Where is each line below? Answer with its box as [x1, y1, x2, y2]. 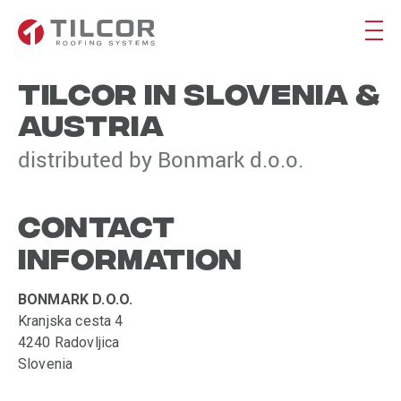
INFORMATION [18, 239, 243, 273]
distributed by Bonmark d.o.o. [18, 145, 303, 174]
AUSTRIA [18, 106, 165, 140]
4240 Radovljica [18, 334, 120, 352]
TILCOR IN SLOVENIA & [18, 74, 380, 108]
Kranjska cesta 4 [18, 312, 124, 330]
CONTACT [18, 207, 175, 241]
